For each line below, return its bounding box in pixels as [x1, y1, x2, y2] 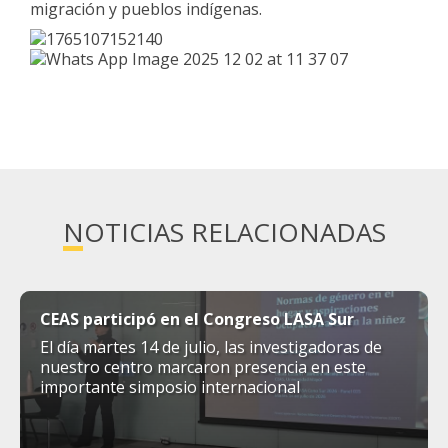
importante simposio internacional [40, 375, 300, 398]
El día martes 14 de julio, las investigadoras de [40, 335, 382, 358]
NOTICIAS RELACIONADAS [62, 213, 386, 250]
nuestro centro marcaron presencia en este [40, 355, 366, 378]
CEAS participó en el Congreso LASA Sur [40, 307, 354, 330]
